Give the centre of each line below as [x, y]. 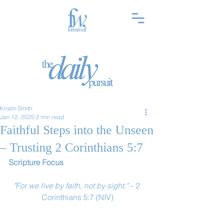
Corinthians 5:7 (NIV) [77, 197]
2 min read [50, 117]
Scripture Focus [36, 162]
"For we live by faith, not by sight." [70, 186]
